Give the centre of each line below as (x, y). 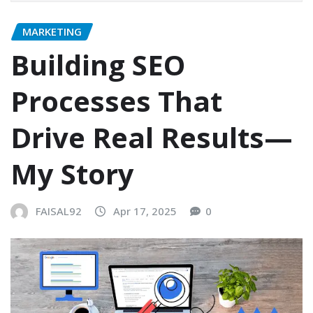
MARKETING (52, 31)
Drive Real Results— (152, 138)
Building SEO (98, 65)
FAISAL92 (59, 211)
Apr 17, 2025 (145, 211)
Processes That (116, 101)
